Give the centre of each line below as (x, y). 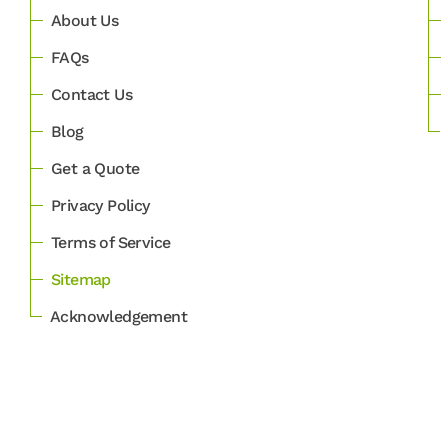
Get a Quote (95, 168)
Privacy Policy (100, 205)
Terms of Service (111, 242)
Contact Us (91, 94)
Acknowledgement (118, 316)
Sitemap (81, 279)
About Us (85, 20)
